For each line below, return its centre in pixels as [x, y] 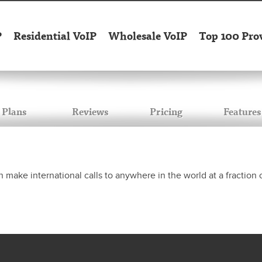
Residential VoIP [55, 36]
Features [242, 111]
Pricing [166, 111]
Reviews [90, 111]
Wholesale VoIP [148, 36]
